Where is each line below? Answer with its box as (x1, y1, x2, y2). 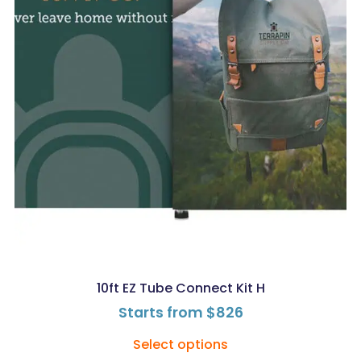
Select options (133, 335, 228, 355)
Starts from (118, 302, 206, 322)
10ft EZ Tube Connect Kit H (96, 278, 265, 297)
